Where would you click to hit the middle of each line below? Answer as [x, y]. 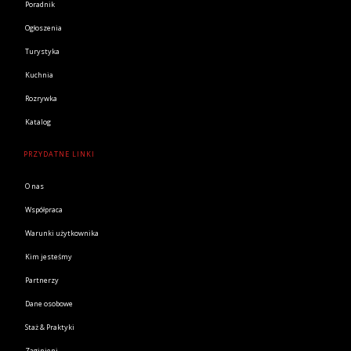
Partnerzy [42, 280]
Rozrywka [41, 98]
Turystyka [42, 51]
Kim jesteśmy [49, 256]
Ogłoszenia [43, 27]
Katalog [38, 121]
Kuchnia [39, 74]
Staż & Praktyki [50, 327]
